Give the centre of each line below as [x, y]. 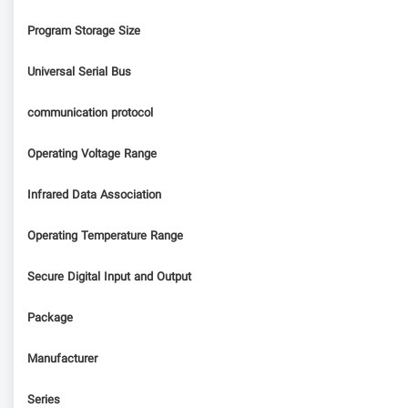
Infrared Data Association [94, 195]
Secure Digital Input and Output [109, 277]
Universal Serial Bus [79, 72]
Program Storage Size [84, 31]
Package [50, 318]
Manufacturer [62, 359]
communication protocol [90, 113]
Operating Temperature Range [105, 236]
